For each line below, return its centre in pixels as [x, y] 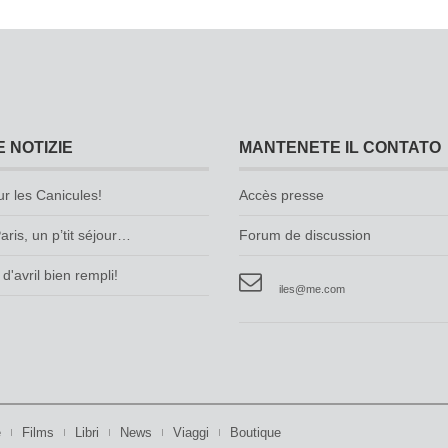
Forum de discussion [305, 235]
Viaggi [190, 432]
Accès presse [281, 195]
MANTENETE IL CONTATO [340, 147]
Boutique [255, 432]
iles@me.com [312, 289]
